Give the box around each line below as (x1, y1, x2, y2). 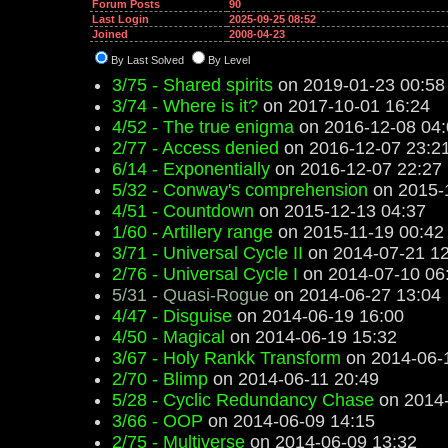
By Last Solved (111, 54, 187, 66)
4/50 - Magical (112, 327, 225, 347)
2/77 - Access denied (112, 138, 279, 158)
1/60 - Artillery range (112, 222, 273, 242)
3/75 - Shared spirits (112, 75, 273, 95)
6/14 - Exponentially (112, 159, 270, 179)
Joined (92, 28, 128, 40)
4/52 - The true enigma (112, 117, 294, 137)
